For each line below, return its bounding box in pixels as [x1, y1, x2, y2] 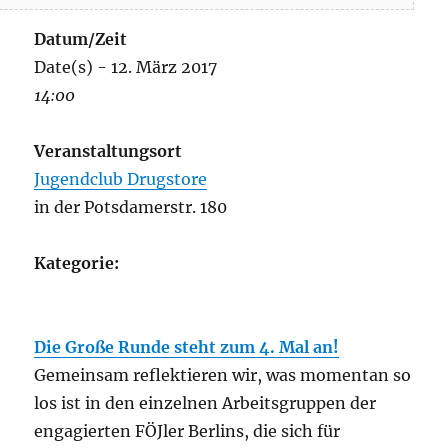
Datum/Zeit [34, 29, 128, 50]
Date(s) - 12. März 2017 [34, 57, 218, 78]
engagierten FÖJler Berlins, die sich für [34, 421, 341, 442]
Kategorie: [34, 253, 120, 274]
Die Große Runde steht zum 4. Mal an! [34, 337, 340, 358]
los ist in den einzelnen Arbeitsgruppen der [34, 393, 377, 414]
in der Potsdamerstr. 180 [34, 197, 228, 218]
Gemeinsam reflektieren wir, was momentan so [34, 365, 412, 386]
